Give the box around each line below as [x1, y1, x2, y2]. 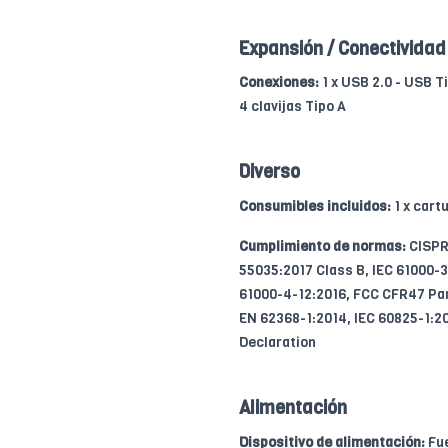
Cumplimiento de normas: [239, 236, 406, 256]
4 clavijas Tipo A [239, 96, 346, 116]
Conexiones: [239, 72, 319, 92]
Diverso [239, 159, 300, 184]
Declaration [239, 332, 316, 352]
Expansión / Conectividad [239, 36, 446, 61]
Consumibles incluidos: [239, 196, 391, 216]
